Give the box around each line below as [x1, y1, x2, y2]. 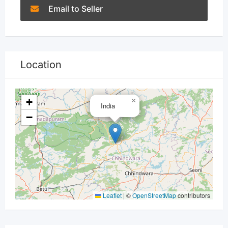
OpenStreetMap [132, 191, 176, 200]
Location [20, 59, 62, 71]
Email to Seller [46, 4, 103, 14]
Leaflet [101, 191, 122, 200]
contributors [176, 191, 210, 200]
